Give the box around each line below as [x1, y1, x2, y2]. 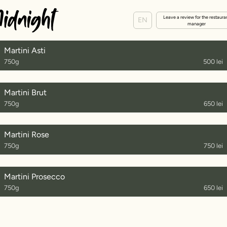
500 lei [203, 57, 223, 65]
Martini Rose [4, 129, 49, 139]
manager [187, 20, 206, 26]
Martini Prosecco [4, 171, 65, 181]
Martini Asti [4, 45, 46, 55]
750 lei [204, 141, 223, 149]
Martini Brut [4, 87, 47, 97]
